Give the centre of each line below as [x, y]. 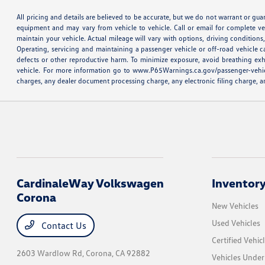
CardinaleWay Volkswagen [91, 183]
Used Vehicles [236, 223]
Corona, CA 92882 [118, 253]
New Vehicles [235, 206]
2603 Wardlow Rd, [51, 253]
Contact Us [63, 226]
